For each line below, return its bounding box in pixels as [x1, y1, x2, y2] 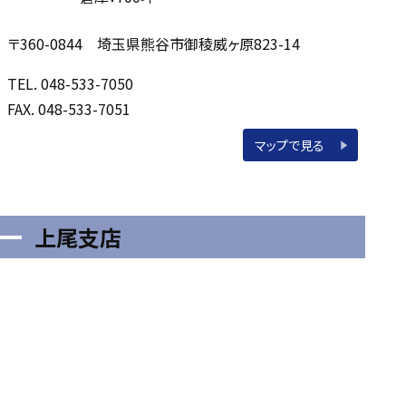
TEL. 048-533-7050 [7, 72, 134, 95]
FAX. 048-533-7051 [7, 98, 131, 121]
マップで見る [255, 135, 325, 154]
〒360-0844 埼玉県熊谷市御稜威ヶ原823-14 [7, 33, 301, 55]
